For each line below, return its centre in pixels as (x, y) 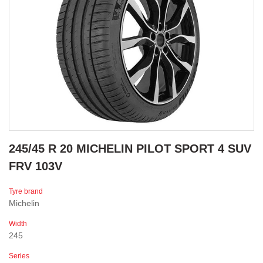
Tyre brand (26, 192)
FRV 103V (36, 166)
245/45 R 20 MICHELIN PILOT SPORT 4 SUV (130, 149)
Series (19, 256)
